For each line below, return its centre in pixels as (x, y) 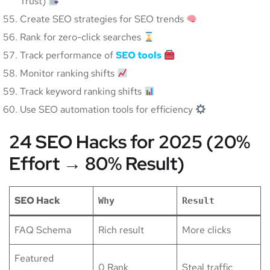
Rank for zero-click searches (82, 37)
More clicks (206, 230)
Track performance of (68, 55)
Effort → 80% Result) (97, 164)
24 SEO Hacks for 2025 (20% (130, 142)
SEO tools (139, 55)
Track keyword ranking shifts (82, 92)
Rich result (121, 230)
